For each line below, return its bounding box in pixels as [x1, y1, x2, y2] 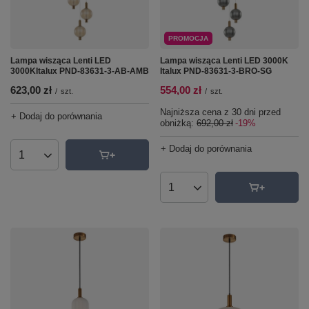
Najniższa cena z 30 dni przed [160, 107, 281, 117]
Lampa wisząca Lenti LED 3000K [160, 56, 288, 66]
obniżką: [160, 118, 197, 128]
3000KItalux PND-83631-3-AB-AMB [10, 66, 149, 76]
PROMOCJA [168, 34, 208, 42]
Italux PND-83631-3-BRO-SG [160, 66, 272, 76]
